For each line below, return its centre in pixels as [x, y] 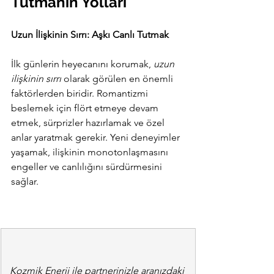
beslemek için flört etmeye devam [86, 108]
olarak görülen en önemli [118, 79]
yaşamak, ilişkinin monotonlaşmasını [91, 152]
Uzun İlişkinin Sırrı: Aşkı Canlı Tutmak [90, 35]
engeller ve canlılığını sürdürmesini [88, 167]
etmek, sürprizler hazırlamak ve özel [89, 123]
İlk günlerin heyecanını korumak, [82, 64]
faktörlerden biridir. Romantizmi [81, 94]
